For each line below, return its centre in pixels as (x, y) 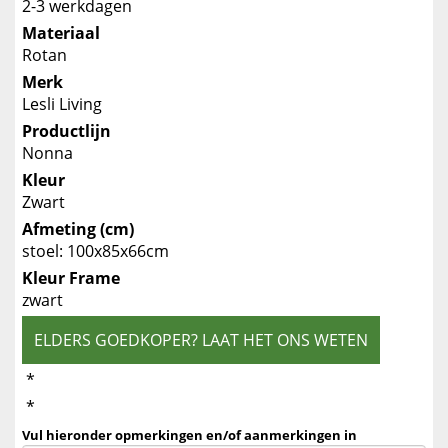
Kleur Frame (71, 278)
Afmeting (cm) (78, 229)
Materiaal (61, 33)
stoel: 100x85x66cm (95, 251)
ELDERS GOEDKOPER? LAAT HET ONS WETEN (201, 340)
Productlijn (66, 131)
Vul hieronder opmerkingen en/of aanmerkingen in (189, 435)
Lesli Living (62, 104)
